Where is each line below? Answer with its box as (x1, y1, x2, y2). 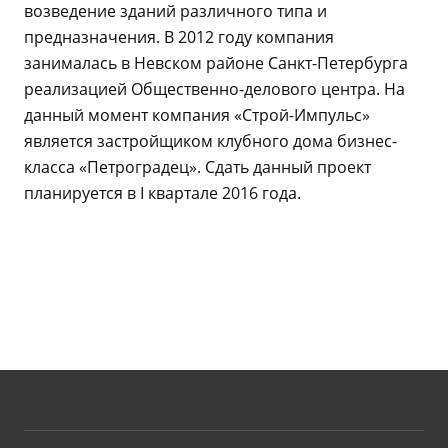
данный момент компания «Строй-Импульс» (24, 104, 370, 126)
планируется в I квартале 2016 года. (24, 182, 301, 204)
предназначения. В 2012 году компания (24, 26, 334, 48)
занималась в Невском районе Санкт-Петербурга (24, 52, 408, 74)
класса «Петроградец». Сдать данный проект (24, 156, 371, 178)
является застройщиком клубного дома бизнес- (24, 130, 397, 152)
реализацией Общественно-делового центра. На (24, 78, 405, 100)
